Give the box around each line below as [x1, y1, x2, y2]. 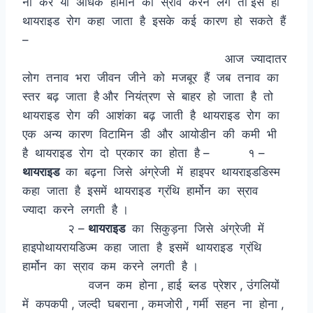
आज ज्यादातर [22, 51, 290, 66]
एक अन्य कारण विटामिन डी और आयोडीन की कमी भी [22, 126, 280, 141]
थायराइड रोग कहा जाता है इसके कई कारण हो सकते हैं [22, 13, 286, 28]
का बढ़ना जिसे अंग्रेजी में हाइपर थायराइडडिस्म [62, 164, 284, 179]
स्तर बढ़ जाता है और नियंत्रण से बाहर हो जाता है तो [22, 89, 277, 103]
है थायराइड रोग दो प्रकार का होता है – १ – [22, 145, 265, 160]
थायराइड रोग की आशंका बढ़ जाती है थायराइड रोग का [22, 108, 283, 122]
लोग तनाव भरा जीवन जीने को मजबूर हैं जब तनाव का [22, 70, 282, 85]
